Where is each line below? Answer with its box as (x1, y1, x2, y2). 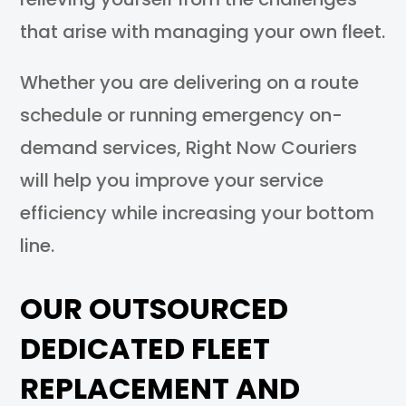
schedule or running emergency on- (20, 102, 343, 128)
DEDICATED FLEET (20, 328, 271, 369)
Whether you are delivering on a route (20, 70, 360, 95)
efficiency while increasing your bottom (20, 200, 375, 226)
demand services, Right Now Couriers (20, 135, 358, 160)
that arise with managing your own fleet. (20, 19, 386, 44)
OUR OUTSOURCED (20, 288, 289, 329)
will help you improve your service (20, 168, 324, 193)
